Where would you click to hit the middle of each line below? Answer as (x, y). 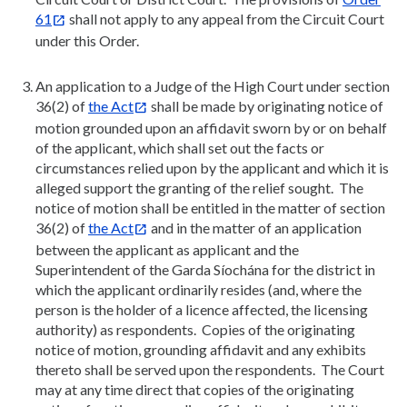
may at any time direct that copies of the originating (195, 389)
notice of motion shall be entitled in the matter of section (210, 207)
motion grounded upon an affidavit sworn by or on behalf (211, 127)
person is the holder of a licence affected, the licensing (202, 309)
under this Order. (87, 40)
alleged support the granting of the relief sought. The (199, 187)
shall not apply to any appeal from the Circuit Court (225, 18)
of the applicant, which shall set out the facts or (180, 147)
